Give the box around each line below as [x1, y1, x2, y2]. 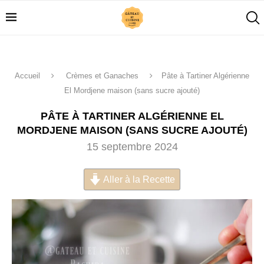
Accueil [15, 71, 40, 80]
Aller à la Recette [101, 174, 176, 184]
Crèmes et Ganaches [66, 71, 138, 80]
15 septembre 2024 [86, 141, 178, 153]
